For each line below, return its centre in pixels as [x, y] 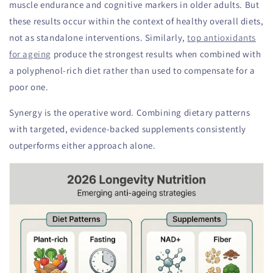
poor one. [29, 87]
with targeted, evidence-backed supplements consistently [128, 129]
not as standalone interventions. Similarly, [98, 37]
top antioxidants [222, 37]
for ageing [30, 54]
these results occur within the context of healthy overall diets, [136, 21]
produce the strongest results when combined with [156, 54]
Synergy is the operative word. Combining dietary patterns [130, 112]
